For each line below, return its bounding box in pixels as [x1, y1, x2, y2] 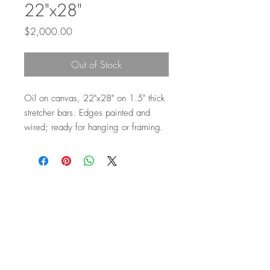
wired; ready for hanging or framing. [24, 121, 166, 133]
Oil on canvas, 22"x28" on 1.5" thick [24, 92, 165, 104]
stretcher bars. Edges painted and [24, 107, 150, 119]
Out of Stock [71, 58, 122, 71]
